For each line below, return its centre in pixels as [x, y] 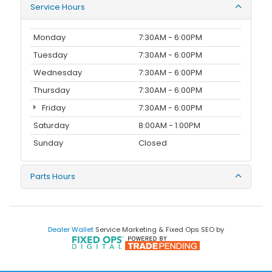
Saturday [52, 126]
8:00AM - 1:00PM [170, 126]
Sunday [49, 143]
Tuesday [51, 55]
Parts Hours [53, 177]
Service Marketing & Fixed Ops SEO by [159, 229]
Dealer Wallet [71, 229]
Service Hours [58, 7]
